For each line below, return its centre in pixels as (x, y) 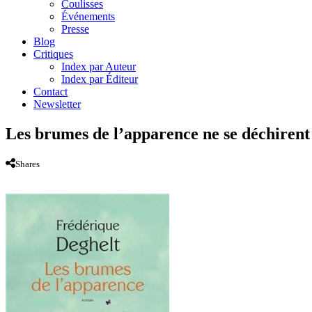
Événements (88, 16)
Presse (75, 29)
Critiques (53, 54)
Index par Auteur (99, 66)
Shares (28, 164)
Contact (50, 91)
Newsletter (57, 104)
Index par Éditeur (100, 79)
